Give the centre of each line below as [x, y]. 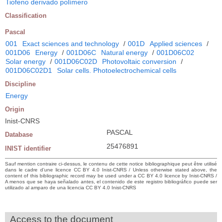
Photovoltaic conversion [139, 61]
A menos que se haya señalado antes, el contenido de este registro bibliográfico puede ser [111, 181]
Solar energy [26, 61]
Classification [26, 15]
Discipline [20, 84]
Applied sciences [176, 43]
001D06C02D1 [29, 70]
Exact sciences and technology [71, 43]
